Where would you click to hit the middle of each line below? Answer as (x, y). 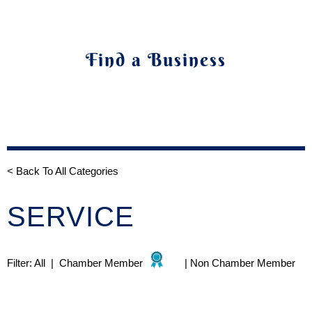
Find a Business (156, 60)
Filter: (19, 263)
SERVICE (71, 216)
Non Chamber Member (243, 263)
